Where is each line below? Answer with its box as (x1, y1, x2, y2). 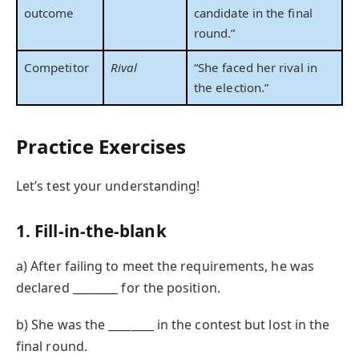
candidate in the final (194, 4, 313, 21)
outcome (24, 4, 75, 21)
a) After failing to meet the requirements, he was (16, 256, 314, 275)
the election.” (194, 79, 269, 95)
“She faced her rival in (194, 58, 317, 75)
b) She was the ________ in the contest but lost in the (16, 315, 330, 333)
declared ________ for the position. (16, 278, 220, 296)
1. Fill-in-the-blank (16, 220, 167, 243)
